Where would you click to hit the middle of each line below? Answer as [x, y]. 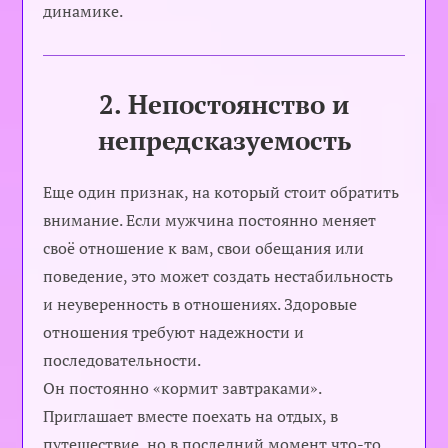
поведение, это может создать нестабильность [218, 275]
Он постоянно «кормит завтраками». [182, 387]
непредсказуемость [224, 139]
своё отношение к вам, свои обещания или [204, 247]
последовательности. [122, 359]
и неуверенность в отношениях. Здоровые [200, 303]
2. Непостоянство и [224, 103]
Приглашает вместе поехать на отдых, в [191, 415]
